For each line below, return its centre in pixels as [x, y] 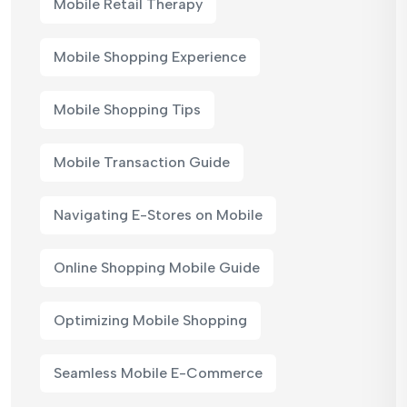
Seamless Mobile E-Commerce [158, 372]
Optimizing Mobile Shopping [150, 320]
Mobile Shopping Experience [150, 56]
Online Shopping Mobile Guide [157, 267]
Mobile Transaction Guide [142, 162]
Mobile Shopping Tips [127, 109]
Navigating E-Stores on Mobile [158, 214]
